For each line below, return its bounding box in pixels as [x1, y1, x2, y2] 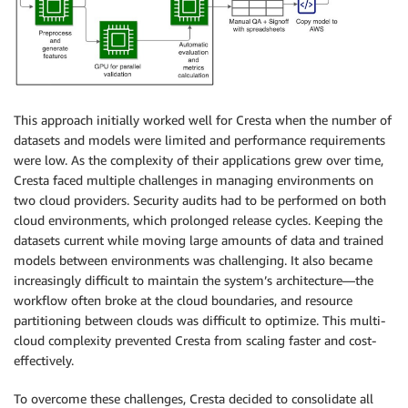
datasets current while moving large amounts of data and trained [14, 231, 383, 248]
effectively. [14, 352, 74, 368]
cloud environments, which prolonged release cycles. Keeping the [14, 211, 382, 228]
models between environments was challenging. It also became [14, 251, 372, 268]
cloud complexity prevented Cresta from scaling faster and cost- [14, 331, 376, 348]
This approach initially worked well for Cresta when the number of [14, 111, 392, 127]
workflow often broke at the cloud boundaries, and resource [14, 291, 352, 308]
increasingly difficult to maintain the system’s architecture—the [14, 271, 373, 288]
